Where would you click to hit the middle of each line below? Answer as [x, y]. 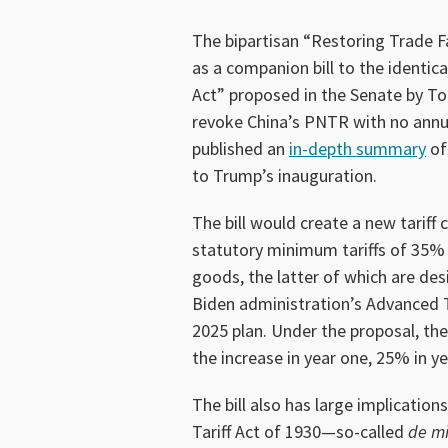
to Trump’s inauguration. [284, 175]
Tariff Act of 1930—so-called [300, 431]
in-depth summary [357, 148]
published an [240, 148]
